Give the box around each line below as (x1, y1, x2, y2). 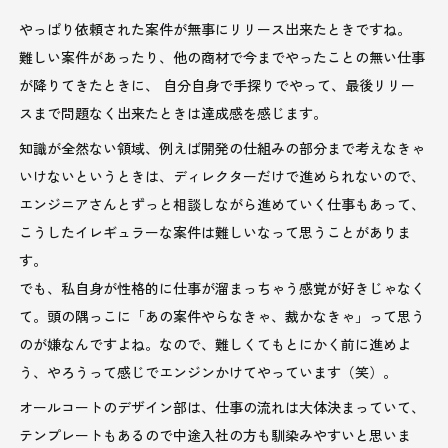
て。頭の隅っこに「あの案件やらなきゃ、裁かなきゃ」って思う (19, 305, 426, 326)
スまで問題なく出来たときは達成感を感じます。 (19, 102, 328, 123)
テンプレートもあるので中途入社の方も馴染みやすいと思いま (19, 424, 412, 445)
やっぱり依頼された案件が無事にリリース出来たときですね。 (19, 18, 412, 39)
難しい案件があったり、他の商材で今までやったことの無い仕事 (19, 46, 426, 67)
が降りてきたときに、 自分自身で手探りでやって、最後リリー (19, 74, 416, 95)
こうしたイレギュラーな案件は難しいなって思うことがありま (19, 221, 412, 242)
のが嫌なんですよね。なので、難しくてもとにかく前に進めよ (19, 333, 412, 354)
